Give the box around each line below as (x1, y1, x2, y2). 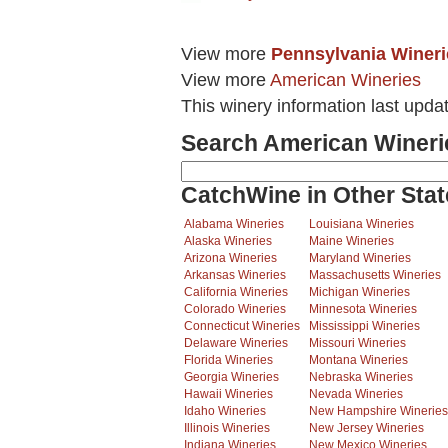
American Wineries (270, 70, 421, 91)
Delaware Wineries (184, 337, 288, 350)
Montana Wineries (309, 354, 408, 367)
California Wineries (184, 286, 288, 299)
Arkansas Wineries (184, 269, 286, 282)
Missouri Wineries (309, 337, 406, 350)
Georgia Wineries (184, 371, 279, 384)
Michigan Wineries (309, 286, 410, 299)
